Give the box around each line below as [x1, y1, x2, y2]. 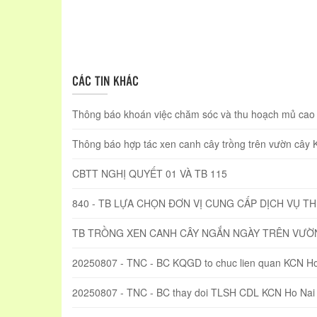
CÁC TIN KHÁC [72, 71, 139, 90]
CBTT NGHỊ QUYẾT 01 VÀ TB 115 [72, 166, 227, 181]
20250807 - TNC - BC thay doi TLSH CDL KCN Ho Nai [72, 285, 315, 300]
